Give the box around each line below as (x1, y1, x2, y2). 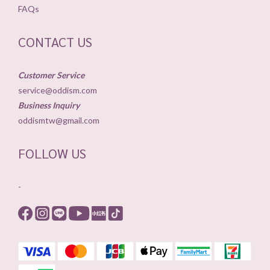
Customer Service (18, 69, 84, 80)
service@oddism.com (18, 84, 99, 95)
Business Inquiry (18, 99, 80, 110)
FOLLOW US (18, 144, 86, 162)
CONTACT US (18, 33, 92, 50)
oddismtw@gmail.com (18, 115, 99, 125)
